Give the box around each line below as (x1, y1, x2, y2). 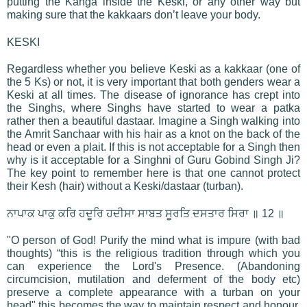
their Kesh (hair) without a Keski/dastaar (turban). (7, 180, 243, 192)
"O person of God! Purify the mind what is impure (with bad (7, 234, 300, 246)
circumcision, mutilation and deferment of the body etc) (7, 273, 300, 285)
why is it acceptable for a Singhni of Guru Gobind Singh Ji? (7, 153, 300, 166)
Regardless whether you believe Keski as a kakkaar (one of (7, 62, 300, 75)
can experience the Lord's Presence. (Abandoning (7, 260, 300, 272)
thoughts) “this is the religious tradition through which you (7, 247, 300, 259)
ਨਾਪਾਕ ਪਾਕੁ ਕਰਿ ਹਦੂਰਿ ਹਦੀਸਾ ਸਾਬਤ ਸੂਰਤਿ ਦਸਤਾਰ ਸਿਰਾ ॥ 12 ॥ (7, 207, 284, 219)
